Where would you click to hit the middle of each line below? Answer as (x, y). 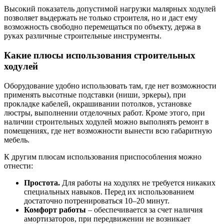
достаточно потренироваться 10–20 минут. (97, 200)
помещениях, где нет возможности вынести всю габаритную (108, 130)
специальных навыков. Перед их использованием (109, 191)
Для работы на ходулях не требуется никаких (138, 182)
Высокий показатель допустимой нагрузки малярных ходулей (110, 9)
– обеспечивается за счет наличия (144, 209)
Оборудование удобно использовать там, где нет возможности (110, 85)
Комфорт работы (55, 209)
